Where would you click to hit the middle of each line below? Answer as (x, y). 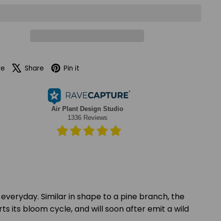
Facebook (31, 67)
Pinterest (104, 67)
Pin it (71, 68)
